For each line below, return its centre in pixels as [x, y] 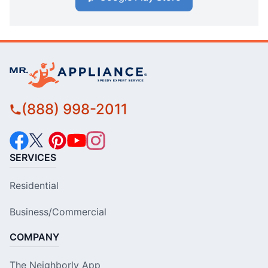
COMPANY [34, 237]
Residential [34, 185]
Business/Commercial [58, 211]
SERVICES [33, 157]
